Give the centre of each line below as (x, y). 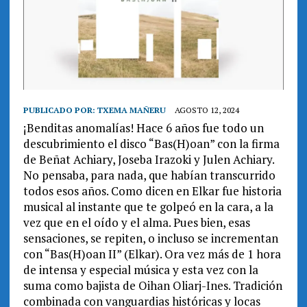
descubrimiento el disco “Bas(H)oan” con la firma (151, 144)
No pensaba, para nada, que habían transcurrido (149, 175)
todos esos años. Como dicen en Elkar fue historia (152, 191)
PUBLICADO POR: (60, 110)
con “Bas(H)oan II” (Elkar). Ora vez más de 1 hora (152, 254)
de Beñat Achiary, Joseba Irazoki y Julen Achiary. (148, 160)
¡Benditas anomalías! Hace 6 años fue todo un (143, 128)
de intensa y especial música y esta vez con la (140, 270)
